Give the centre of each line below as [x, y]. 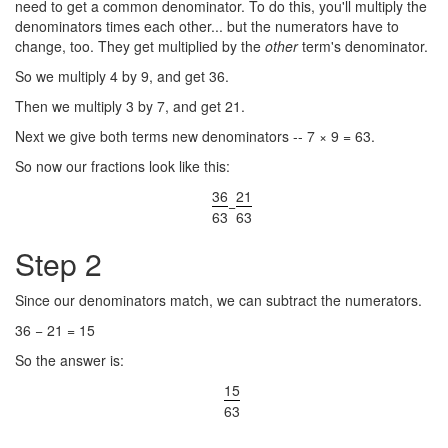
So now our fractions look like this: [122, 166]
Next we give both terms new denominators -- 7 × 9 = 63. [195, 136]
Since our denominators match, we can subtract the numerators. [218, 300]
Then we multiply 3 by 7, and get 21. [130, 106]
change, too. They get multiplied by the [140, 46]
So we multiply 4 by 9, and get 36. [122, 76]
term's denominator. [363, 46]
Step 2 [58, 263]
